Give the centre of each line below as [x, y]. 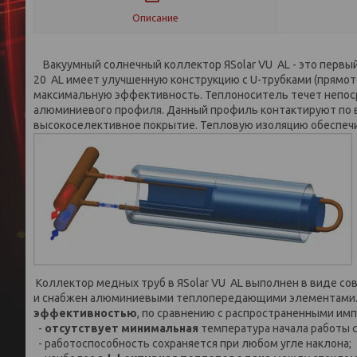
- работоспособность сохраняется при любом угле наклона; [192, 343]
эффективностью [85, 313]
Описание [155, 17]
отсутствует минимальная [122, 328]
